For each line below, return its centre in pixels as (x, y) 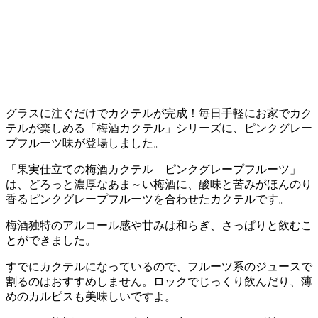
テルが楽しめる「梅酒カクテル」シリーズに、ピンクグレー (159, 128)
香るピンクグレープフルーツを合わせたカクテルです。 (148, 199)
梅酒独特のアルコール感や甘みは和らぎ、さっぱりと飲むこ (159, 226)
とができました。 (51, 241)
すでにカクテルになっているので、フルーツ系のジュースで (159, 267)
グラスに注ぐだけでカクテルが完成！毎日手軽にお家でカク (159, 114)
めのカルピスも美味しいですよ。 (91, 297)
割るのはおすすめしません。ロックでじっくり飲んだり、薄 (159, 282)
